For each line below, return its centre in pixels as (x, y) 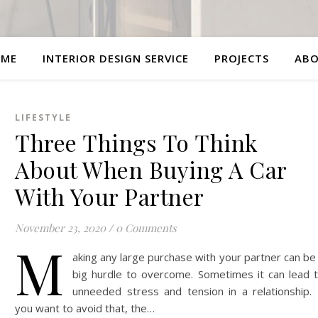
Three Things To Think (137, 142)
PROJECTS (241, 58)
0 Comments (146, 228)
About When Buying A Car (151, 169)
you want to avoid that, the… (85, 308)
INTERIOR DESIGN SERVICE (115, 58)
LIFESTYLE (43, 117)
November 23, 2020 (60, 228)
